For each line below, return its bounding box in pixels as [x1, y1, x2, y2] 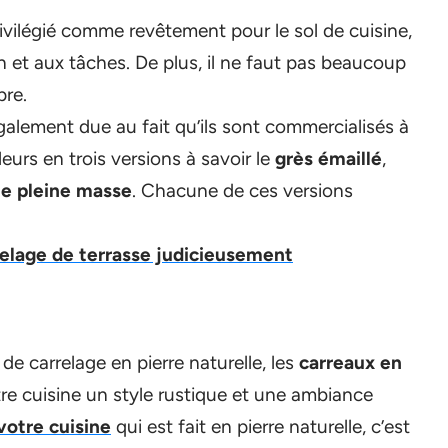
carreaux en [299, 351, 402, 374]
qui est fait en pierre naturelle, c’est [111, 415, 410, 438]
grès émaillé [275, 147, 382, 170]
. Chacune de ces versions [132, 179, 353, 202]
